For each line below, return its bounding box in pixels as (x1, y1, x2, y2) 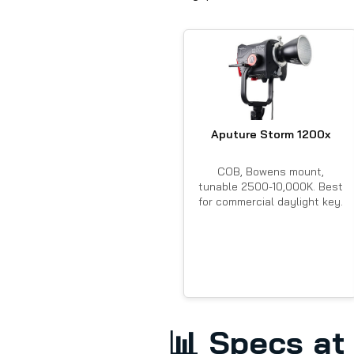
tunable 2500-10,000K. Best (198, 179, 343, 194)
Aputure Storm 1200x (210, 127, 330, 142)
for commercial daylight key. (198, 194, 343, 209)
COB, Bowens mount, (217, 164, 324, 179)
